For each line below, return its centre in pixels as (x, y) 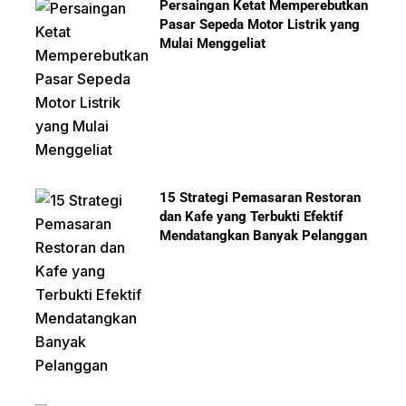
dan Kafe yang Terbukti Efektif (251, 217)
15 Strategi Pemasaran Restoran (261, 198)
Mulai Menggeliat (213, 43)
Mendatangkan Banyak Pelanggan (264, 236)
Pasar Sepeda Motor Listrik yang (260, 24)
